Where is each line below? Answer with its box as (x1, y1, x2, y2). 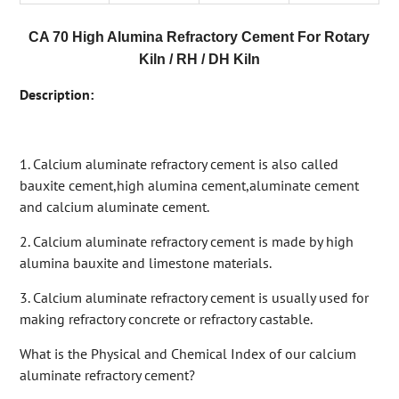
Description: (19, 85, 94, 104)
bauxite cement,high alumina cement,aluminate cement (19, 176, 359, 195)
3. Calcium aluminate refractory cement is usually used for (19, 289, 369, 307)
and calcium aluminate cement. (19, 198, 209, 216)
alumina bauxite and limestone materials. (19, 254, 272, 273)
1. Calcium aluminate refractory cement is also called (19, 155, 338, 174)
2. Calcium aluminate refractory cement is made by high (19, 232, 354, 251)
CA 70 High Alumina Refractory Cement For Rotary (28, 29, 370, 45)
